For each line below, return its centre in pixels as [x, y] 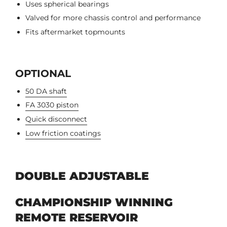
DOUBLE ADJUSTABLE [82, 176]
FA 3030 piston [52, 105]
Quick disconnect [56, 119]
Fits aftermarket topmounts [75, 32]
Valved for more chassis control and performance [113, 18]
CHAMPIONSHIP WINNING [94, 202]
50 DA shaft [46, 91]
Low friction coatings [63, 133]
